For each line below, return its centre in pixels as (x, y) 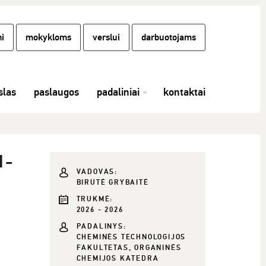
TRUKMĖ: (95, 199)
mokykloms (48, 37)
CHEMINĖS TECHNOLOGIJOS (131, 237)
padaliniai (118, 92)
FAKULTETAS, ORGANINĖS (129, 248)
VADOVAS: (97, 172)
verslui (106, 37)
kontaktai (184, 92)
